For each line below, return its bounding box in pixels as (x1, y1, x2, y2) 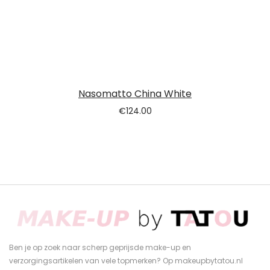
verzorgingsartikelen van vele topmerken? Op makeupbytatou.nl (9, 256, 243, 266)
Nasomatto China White (78, 87, 192, 101)
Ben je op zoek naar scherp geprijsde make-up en (9, 242, 191, 253)
